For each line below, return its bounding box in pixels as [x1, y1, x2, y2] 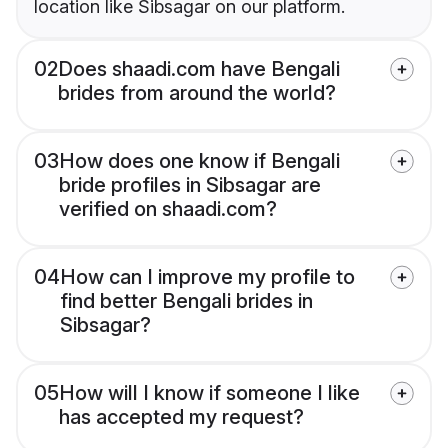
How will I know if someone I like [59, 381, 360, 406]
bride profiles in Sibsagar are [59, 173, 321, 198]
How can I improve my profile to [60, 265, 355, 290]
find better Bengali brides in [60, 289, 313, 314]
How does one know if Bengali [59, 149, 340, 174]
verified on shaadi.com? [59, 197, 277, 222]
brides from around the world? [58, 81, 336, 106]
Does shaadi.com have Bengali [58, 57, 340, 82]
